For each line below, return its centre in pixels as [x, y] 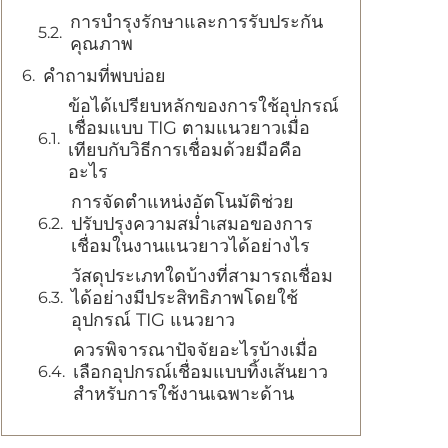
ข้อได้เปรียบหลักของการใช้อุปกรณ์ [203, 106]
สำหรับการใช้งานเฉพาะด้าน [183, 394]
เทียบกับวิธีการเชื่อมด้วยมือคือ [185, 150]
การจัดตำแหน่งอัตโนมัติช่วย [182, 202]
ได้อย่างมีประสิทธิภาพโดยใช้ [184, 298]
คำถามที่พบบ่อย [104, 76]
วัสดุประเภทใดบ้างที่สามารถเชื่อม [202, 276]
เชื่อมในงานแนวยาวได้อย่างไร [190, 246]
